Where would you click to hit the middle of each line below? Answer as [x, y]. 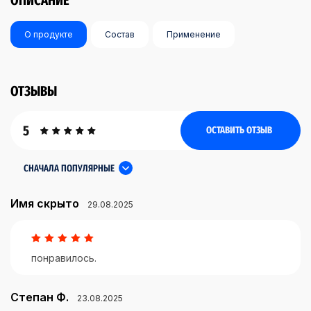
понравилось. [65, 258]
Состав [120, 34]
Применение [194, 34]
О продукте [49, 34]
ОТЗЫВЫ [34, 91]
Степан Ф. [40, 297]
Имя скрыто [45, 203]
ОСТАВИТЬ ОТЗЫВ [239, 130]
